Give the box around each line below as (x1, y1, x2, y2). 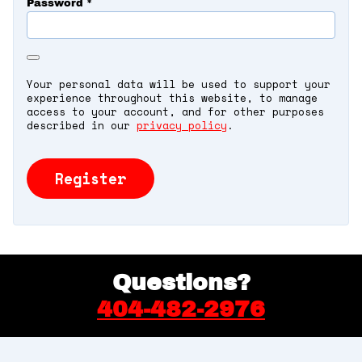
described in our (27, 117, 137, 133)
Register (55, 166, 127, 190)
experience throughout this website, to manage (27, 90, 318, 106)
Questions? (112, 270, 250, 296)
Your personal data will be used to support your (27, 76, 330, 92)
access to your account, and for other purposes (27, 103, 324, 120)
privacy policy (137, 117, 227, 133)
